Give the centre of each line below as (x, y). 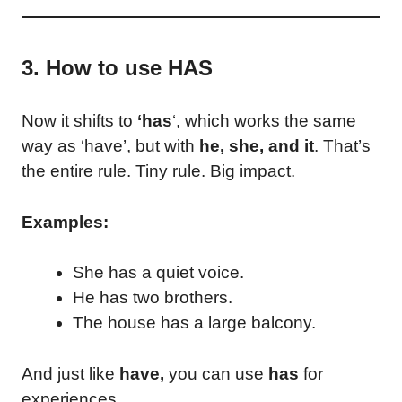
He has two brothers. (153, 297)
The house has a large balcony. (194, 323)
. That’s (342, 146)
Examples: (65, 222)
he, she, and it (257, 146)
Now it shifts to (79, 121)
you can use (216, 373)
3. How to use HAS (117, 68)
